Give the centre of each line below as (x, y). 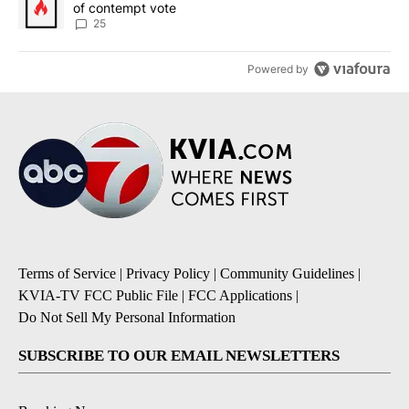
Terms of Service (67, 273)
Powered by (278, 69)
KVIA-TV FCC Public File (98, 295)
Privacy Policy (168, 273)
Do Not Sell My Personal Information (127, 317)
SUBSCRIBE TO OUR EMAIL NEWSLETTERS (179, 355)
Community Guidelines (287, 273)
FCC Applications (240, 295)
